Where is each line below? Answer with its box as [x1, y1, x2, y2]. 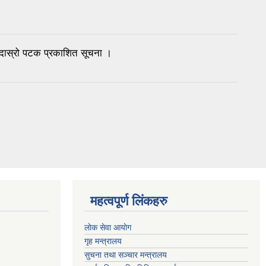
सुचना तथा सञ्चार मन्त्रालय [84, 249, 167, 259]
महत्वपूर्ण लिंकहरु [90, 193, 167, 208]
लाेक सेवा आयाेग [84, 222, 131, 232]
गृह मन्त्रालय [84, 236, 122, 246]
